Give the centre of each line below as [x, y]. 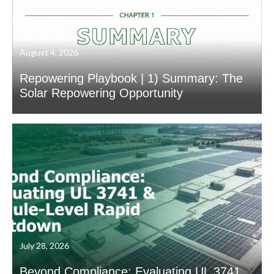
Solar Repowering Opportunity [101, 93]
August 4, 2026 [49, 52]
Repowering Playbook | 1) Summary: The [131, 78]
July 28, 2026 [44, 246]
